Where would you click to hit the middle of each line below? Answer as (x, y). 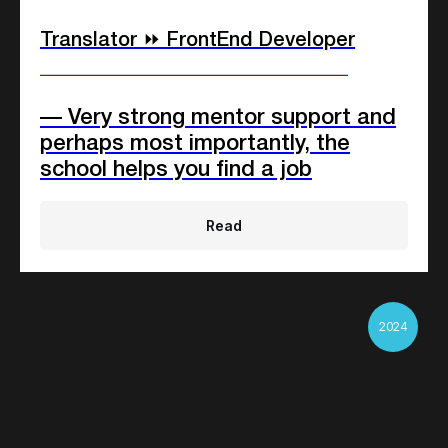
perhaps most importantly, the (195, 144)
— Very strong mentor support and (218, 118)
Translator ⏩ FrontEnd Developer (197, 41)
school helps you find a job (176, 170)
